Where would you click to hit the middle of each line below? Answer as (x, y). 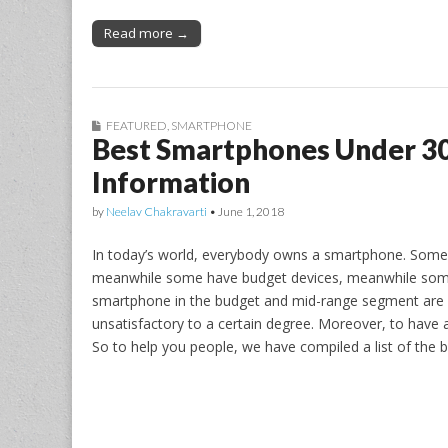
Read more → (146, 32)
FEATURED (136, 125)
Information (171, 181)
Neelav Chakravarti (156, 211)
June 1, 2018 (251, 211)
